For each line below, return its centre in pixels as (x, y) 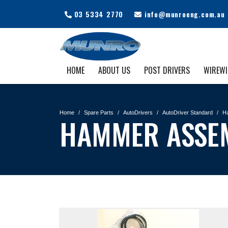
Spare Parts (99, 113)
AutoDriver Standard (188, 113)
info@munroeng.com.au (183, 14)
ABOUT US (114, 70)
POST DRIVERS (167, 70)
